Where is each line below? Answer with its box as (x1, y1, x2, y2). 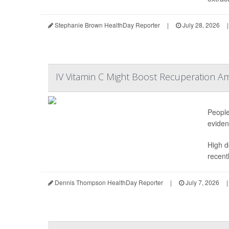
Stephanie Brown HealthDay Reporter (53, 20, 160, 29)
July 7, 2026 (184, 178, 219, 187)
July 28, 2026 (181, 20, 220, 29)
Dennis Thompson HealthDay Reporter (53, 178, 163, 187)
